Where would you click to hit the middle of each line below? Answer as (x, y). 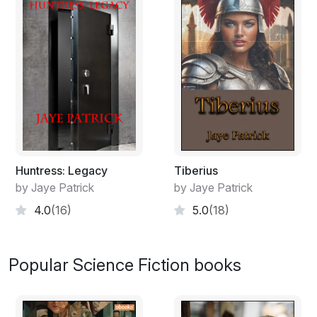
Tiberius (196, 171)
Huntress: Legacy (62, 171)
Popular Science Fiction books (125, 265)
